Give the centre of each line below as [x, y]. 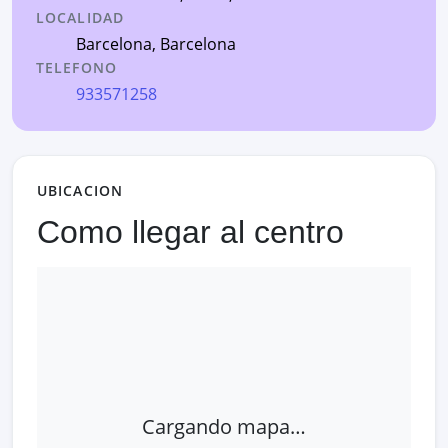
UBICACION [80, 190]
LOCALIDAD [80, 17]
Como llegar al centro [190, 231]
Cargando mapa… [224, 427]
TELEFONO [76, 67]
